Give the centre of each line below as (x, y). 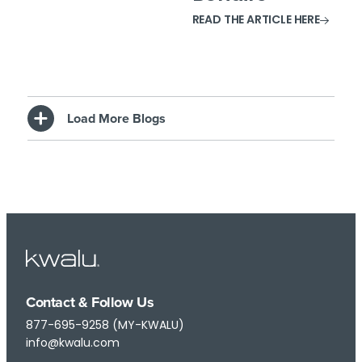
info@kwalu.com (73, 343)
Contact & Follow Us (90, 303)
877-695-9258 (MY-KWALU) (105, 326)
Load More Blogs (117, 119)
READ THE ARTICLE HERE (256, 21)
